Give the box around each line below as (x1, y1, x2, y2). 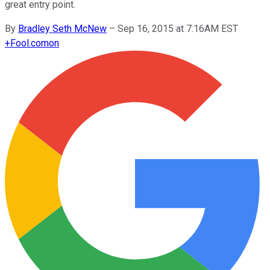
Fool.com (10, 37, 49, 49)
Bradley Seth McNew (18, 22, 107, 34)
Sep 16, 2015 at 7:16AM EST (118, 22, 238, 34)
